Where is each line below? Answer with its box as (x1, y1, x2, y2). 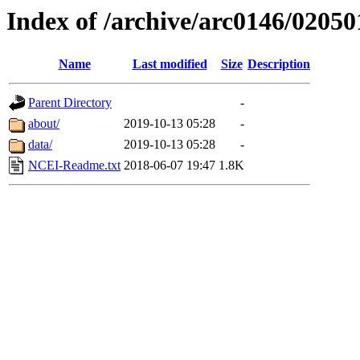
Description (247, 57, 310, 72)
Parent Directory (28, 96, 112, 110)
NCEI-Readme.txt (28, 158, 121, 173)
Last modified (132, 57, 207, 72)
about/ (28, 117, 59, 131)
